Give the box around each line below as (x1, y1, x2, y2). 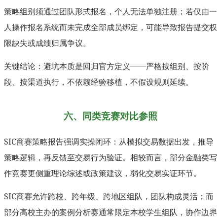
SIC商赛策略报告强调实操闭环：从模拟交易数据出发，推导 (4, 136, 214, 147)
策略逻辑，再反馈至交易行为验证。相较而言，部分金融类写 (4, 151, 217, 163)
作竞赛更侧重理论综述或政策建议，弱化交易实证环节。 (4, 167, 201, 179)
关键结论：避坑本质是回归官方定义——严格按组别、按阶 (4, 60, 209, 72)
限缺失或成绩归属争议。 (4, 37, 91, 48)
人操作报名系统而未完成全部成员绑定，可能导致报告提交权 (4, 21, 217, 33)
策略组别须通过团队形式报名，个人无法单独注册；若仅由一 (4, 5, 217, 17)
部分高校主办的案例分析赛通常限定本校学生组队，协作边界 (4, 206, 217, 218)
